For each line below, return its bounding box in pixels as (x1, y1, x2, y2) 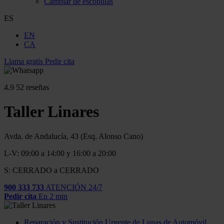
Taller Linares (4, 102, 99, 121)
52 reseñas (16, 83, 49, 91)
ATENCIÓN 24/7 (45, 182, 102, 191)
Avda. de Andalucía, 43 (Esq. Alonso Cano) (4, 131, 143, 140)
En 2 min (38, 191, 67, 200)
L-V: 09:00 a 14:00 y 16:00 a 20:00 (4, 148, 116, 157)
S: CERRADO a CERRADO (4, 165, 99, 174)
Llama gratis (4, 57, 43, 65)
